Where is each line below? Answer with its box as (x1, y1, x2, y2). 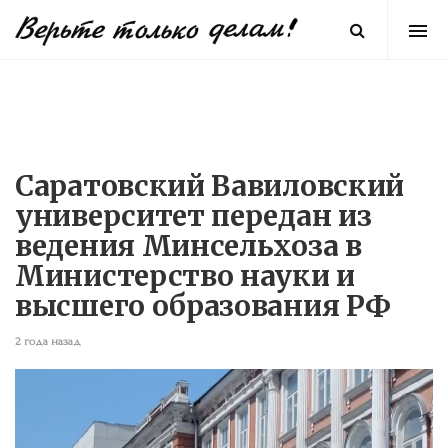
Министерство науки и (15, 258, 355, 294)
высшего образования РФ (15, 288, 391, 324)
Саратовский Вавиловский (15, 168, 405, 204)
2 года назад (15, 335, 81, 348)
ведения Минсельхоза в (15, 228, 362, 264)
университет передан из (15, 198, 372, 234)
